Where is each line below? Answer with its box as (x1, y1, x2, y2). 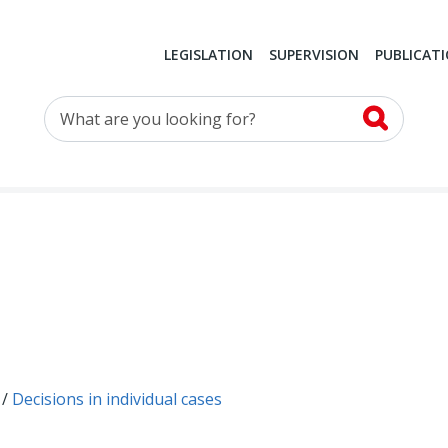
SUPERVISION (268, 45, 359, 65)
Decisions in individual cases (12, 388, 222, 411)
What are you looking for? (44, 97, 240, 120)
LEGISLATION (163, 45, 253, 65)
